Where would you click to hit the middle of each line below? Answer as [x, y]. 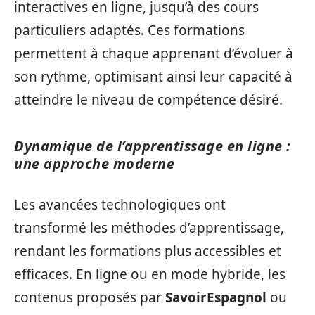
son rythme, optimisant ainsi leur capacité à [153, 76]
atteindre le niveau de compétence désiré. [148, 99]
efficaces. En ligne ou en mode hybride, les [150, 275]
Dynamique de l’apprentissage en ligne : [153, 146]
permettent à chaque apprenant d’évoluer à [154, 53]
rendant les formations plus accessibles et [148, 251]
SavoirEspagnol [216, 298]
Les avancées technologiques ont [120, 205]
